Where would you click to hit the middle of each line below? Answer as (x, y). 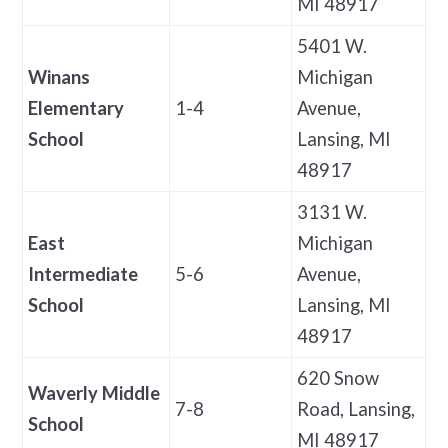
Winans (58, 76)
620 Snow (337, 377)
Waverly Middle (93, 392)
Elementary (75, 107)
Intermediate (82, 273)
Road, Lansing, (355, 408)
